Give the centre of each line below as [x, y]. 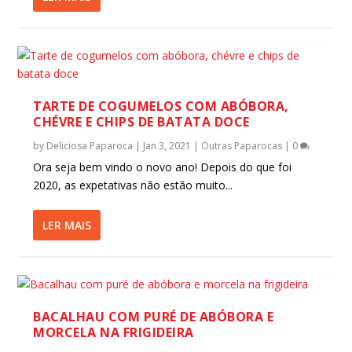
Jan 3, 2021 [167, 146]
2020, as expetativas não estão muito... [133, 185]
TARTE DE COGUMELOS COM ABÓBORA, [161, 106]
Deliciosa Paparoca [90, 146]
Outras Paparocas [242, 146]
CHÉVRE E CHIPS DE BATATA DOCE [141, 122]
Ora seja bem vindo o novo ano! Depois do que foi [163, 167]
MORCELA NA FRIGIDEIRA [114, 332]
